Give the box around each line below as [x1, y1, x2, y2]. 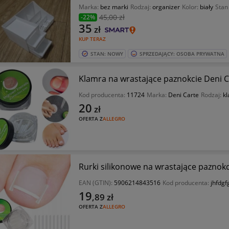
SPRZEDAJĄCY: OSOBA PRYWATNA [139, 50, 224, 57]
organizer [152, 3, 180, 11]
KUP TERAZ [78, 35, 106, 42]
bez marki [100, 3, 128, 11]
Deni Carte [168, 90, 199, 99]
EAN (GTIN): [78, 178, 114, 187]
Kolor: [181, 3, 200, 11]
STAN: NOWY [90, 50, 123, 57]
